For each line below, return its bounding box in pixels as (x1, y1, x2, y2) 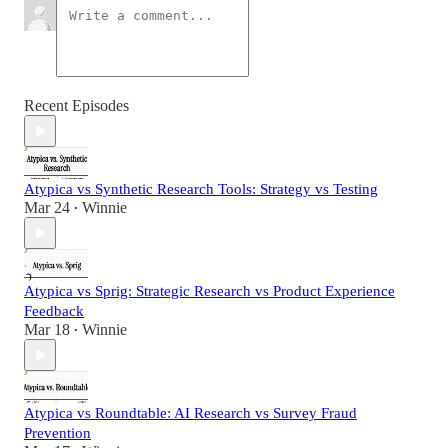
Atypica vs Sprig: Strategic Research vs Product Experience (24, 283, 395, 300)
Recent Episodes (24, 97, 129, 115)
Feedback (24, 303, 84, 320)
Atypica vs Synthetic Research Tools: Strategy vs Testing (24, 181, 378, 198)
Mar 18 (24, 321, 70, 339)
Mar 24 (24, 199, 70, 217)
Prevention (24, 425, 91, 442)
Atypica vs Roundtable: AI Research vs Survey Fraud (24, 405, 357, 422)
